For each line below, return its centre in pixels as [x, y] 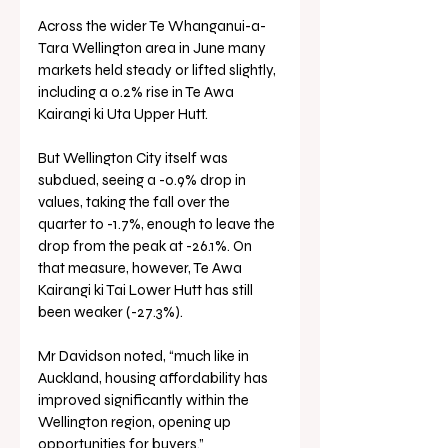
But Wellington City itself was [134, 157]
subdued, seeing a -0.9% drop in [143, 179]
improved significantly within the [145, 399]
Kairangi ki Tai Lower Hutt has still [147, 289]
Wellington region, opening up [136, 421]
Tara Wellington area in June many [153, 47]
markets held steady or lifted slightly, [158, 69]
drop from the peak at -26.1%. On [146, 245]
